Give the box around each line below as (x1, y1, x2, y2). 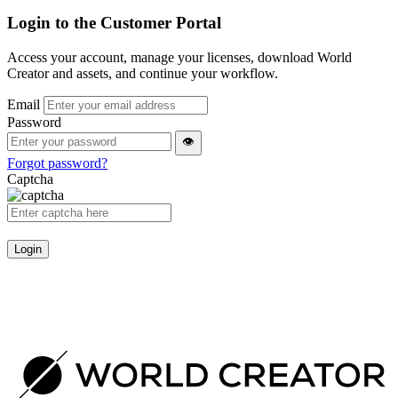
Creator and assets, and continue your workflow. (7, 66, 278, 82)
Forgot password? (7, 155, 107, 171)
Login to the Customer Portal (7, 13, 221, 33)
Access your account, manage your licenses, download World (7, 50, 352, 66)
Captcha (7, 171, 53, 187)
